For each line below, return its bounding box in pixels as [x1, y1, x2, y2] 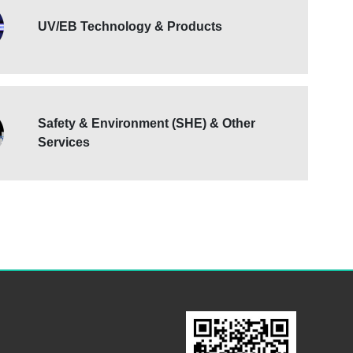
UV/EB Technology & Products [38, 20, 222, 33]
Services [38, 136, 90, 149]
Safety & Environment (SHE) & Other [38, 117, 255, 130]
